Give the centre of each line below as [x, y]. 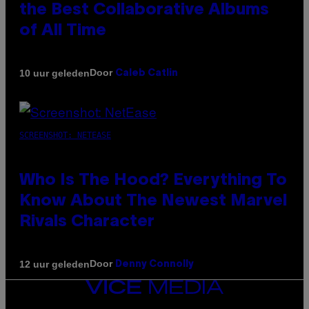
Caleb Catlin [147, 74]
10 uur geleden [54, 73]
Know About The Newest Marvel [153, 202]
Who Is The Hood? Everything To [153, 181]
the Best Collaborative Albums [144, 11]
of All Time [63, 31]
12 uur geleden [54, 264]
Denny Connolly [154, 265]
